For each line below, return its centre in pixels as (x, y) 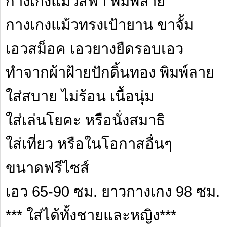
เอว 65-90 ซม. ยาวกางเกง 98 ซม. (113, 191)
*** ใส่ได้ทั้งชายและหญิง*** (91, 215)
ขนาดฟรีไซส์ (47, 167)
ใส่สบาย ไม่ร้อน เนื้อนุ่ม (80, 96)
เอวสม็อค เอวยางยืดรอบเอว (94, 48)
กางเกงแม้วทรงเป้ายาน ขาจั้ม (100, 25)
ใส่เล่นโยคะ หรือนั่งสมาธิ (85, 120)
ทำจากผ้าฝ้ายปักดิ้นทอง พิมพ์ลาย (110, 72)
